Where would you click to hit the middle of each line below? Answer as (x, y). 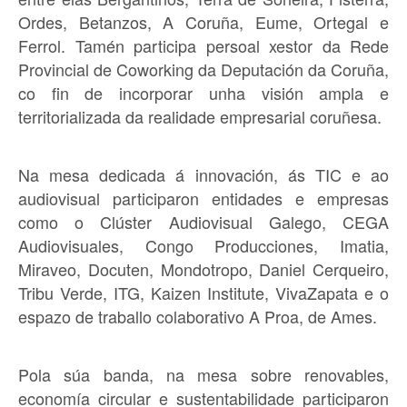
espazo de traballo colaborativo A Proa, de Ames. (198, 316)
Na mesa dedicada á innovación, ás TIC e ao (203, 174)
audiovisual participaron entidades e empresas (203, 198)
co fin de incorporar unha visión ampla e (203, 92)
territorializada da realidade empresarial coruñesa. (200, 116)
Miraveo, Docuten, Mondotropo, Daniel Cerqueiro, (203, 268)
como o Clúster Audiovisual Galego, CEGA (203, 221)
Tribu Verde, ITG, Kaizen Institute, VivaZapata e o (203, 292)
